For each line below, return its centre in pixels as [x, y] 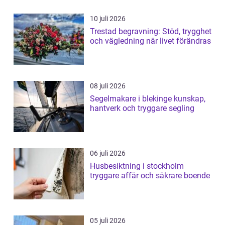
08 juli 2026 [108, 86]
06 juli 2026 [108, 153]
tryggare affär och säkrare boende [150, 176]
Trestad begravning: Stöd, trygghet [151, 32]
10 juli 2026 [108, 19]
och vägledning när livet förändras [150, 41]
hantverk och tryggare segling [142, 108]
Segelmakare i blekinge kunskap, [132, 99]
